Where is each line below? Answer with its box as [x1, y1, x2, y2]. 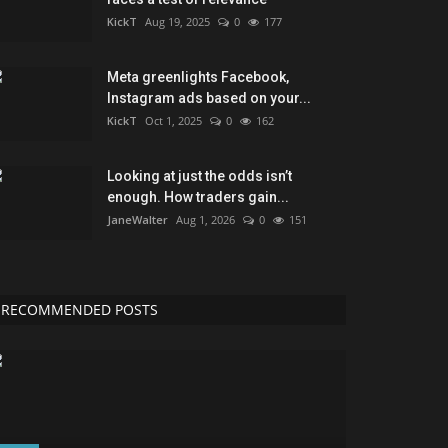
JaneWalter [107, 212, 168, 228]
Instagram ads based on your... [107, 90, 311, 107]
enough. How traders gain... [107, 189, 289, 206]
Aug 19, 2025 [145, 14, 210, 30]
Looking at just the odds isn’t [107, 168, 292, 185]
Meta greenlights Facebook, [107, 69, 289, 86]
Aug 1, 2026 [176, 212, 235, 228]
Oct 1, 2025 [145, 113, 202, 129]
